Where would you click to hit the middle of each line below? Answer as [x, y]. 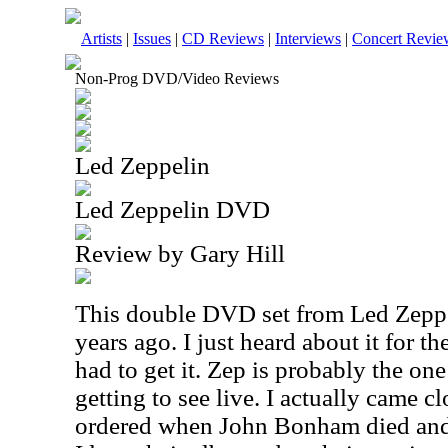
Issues [152, 38]
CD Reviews [223, 38]
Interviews [308, 38]
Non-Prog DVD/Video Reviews [177, 78]
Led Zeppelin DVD [172, 209]
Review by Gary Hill [180, 253]
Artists [101, 38]
